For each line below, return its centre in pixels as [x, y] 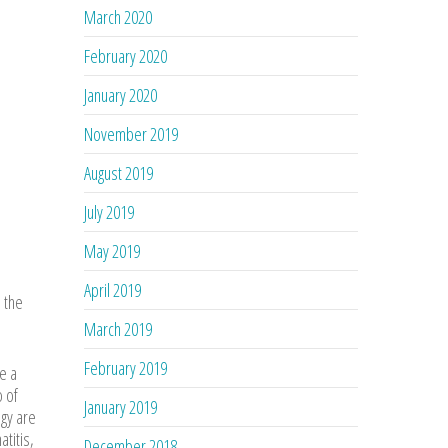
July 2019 [109, 211]
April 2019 [113, 289]
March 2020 [118, 16]
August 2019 [119, 172]
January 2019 [121, 406]
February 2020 [126, 55]
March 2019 [118, 328]
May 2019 [112, 250]
